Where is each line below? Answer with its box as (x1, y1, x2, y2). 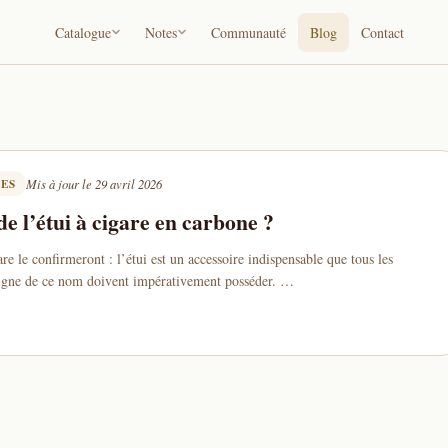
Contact (361, 22, 405, 42)
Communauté (211, 22, 287, 42)
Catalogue (55, 22, 112, 42)
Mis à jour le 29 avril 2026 (25, 175, 162, 193)
